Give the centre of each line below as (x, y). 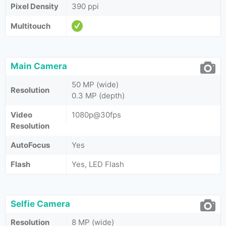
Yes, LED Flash (98, 164)
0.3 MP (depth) (98, 96)
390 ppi (85, 6)
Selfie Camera (40, 204)
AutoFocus (30, 145)
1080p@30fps (96, 115)
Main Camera (39, 66)
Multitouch (31, 26)
